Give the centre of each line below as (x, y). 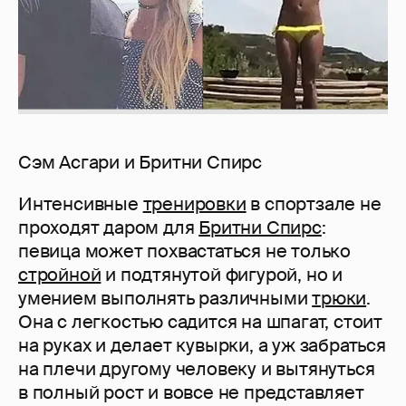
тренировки (194, 204)
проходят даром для (109, 228)
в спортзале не (314, 204)
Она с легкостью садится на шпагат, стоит (200, 322)
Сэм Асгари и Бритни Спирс (140, 163)
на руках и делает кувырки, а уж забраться (202, 346)
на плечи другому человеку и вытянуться (197, 369)
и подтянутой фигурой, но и (222, 275)
